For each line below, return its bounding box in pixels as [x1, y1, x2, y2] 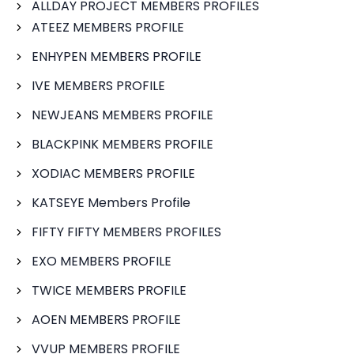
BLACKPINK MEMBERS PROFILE [32, 135, 213, 153]
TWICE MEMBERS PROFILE [32, 281, 186, 299]
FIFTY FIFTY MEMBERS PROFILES [32, 223, 221, 241]
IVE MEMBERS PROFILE [32, 77, 165, 95]
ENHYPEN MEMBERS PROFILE [32, 47, 201, 66]
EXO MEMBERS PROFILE [32, 252, 171, 270]
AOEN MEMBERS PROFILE [32, 311, 181, 329]
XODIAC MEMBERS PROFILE [32, 164, 195, 183]
